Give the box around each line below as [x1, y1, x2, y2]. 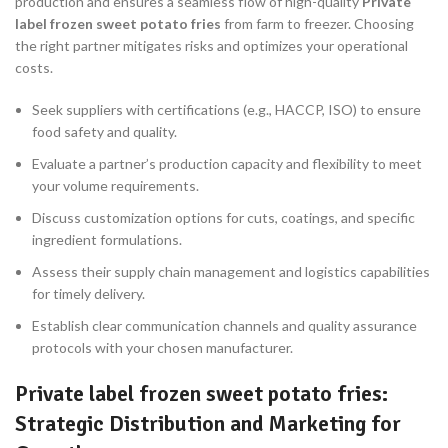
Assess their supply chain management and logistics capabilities [32, 263, 430, 281]
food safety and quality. [32, 123, 177, 141]
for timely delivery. [32, 285, 145, 303]
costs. [15, 59, 53, 77]
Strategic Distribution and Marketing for [15, 410, 401, 438]
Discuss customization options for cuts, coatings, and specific [32, 209, 415, 227]
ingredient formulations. [32, 231, 182, 249]
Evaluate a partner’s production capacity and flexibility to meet [32, 155, 422, 173]
